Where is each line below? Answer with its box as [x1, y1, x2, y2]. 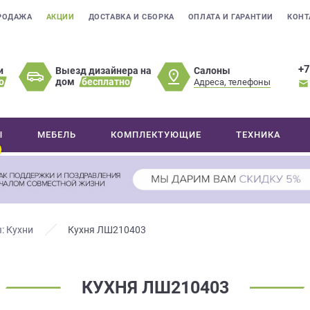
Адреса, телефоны [194, 76, 271, 87]
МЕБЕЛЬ [37, 129, 77, 140]
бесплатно [82, 76, 131, 87]
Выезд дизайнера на [55, 65, 152, 76]
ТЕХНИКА [236, 129, 282, 140]
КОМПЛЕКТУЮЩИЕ [111, 129, 202, 140]
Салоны [194, 64, 231, 76]
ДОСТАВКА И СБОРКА [88, 12, 174, 21]
